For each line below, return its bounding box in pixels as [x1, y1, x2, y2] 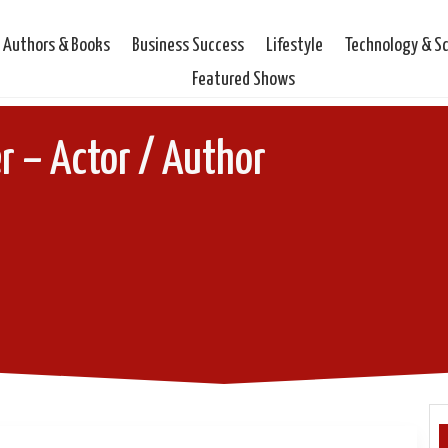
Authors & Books [3, 36, 111, 55]
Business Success [132, 36, 245, 55]
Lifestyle [266, 36, 324, 55]
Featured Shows [192, 70, 296, 89]
